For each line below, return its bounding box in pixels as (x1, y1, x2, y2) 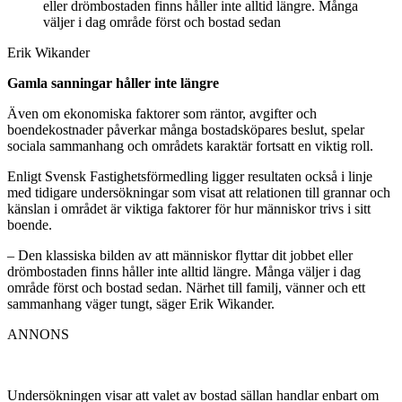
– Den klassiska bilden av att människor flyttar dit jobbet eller (7, 247, 353, 263)
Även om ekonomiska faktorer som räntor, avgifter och (7, 105, 317, 121)
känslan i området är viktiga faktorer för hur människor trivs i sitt (7, 200, 371, 216)
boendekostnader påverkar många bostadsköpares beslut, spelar (7, 121, 364, 137)
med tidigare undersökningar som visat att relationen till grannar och (7, 184, 390, 200)
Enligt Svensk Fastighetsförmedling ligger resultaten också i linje (7, 168, 372, 184)
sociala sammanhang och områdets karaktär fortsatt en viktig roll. (7, 137, 373, 153)
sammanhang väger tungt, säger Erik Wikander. (7, 295, 275, 311)
